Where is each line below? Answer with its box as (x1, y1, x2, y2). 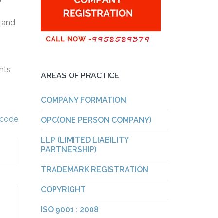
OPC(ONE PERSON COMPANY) (40, 115, 151, 125)
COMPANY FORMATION (40, 95, 126, 105)
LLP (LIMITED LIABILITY (40, 135, 128, 145)
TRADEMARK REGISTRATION (40, 165, 148, 174)
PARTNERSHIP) (40, 145, 96, 154)
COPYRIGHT (40, 185, 86, 194)
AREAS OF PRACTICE (40, 71, 119, 80)
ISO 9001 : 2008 (40, 205, 99, 214)
